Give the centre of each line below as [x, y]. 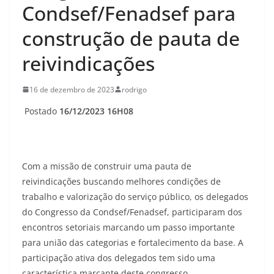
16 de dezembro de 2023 [72, 89]
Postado [41, 111]
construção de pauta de [131, 38]
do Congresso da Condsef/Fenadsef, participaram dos [132, 212]
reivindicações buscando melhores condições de [121, 181]
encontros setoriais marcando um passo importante [128, 227]
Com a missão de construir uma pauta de [107, 166]
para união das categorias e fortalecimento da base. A [133, 242]
